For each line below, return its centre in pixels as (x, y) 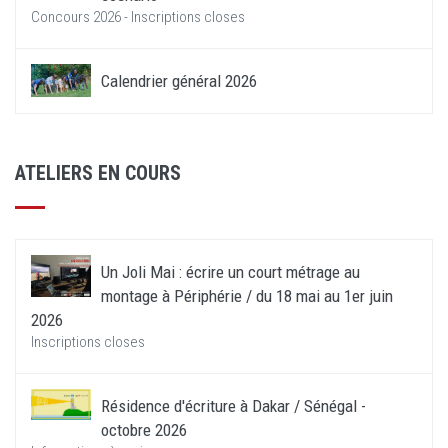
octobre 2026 (144, 430)
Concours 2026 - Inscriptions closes (138, 17)
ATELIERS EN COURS (98, 173)
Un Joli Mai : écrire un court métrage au (230, 272)
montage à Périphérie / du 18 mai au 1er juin (247, 296)
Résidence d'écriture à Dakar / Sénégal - (233, 406)
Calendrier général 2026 (179, 81)
